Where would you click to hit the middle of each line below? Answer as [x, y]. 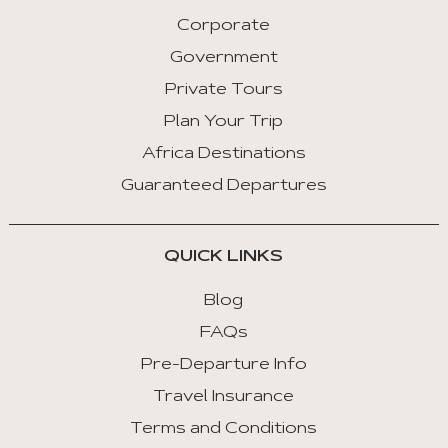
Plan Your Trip [224, 122]
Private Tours [223, 90]
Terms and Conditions [224, 429]
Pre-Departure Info [223, 365]
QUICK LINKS [224, 257]
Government [223, 58]
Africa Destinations [223, 154]
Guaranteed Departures [223, 186]
